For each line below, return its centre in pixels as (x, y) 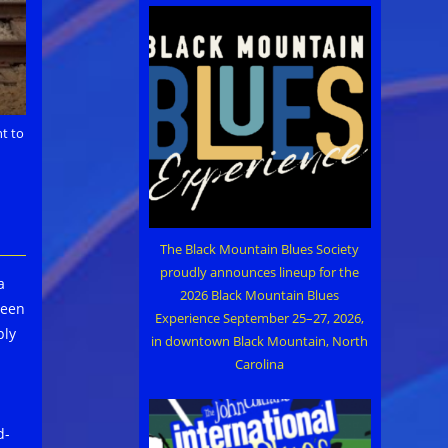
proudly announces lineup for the (260, 271)
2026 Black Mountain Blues (260, 294)
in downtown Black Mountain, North (260, 340)
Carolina (260, 363)
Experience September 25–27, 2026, (260, 317)
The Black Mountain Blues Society (260, 248)
